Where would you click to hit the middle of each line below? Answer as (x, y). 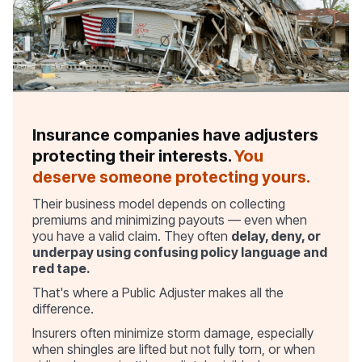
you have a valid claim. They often (132, 236)
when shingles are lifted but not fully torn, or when (174, 349)
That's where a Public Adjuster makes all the (158, 292)
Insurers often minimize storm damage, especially (173, 333)
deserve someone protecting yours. (171, 177)
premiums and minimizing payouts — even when (170, 219)
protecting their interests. (133, 156)
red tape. (61, 268)
